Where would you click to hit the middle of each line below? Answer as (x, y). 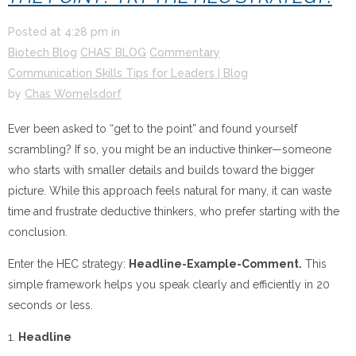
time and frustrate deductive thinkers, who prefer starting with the (174, 211)
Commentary (185, 52)
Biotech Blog (43, 52)
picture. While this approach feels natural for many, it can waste (170, 190)
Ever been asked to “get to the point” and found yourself (153, 128)
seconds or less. (50, 306)
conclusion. (38, 232)
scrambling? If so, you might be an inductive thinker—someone (170, 149)
